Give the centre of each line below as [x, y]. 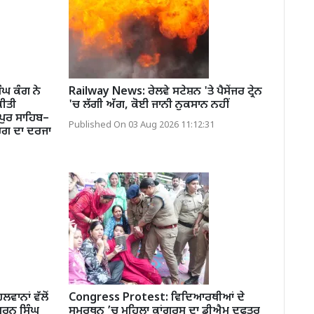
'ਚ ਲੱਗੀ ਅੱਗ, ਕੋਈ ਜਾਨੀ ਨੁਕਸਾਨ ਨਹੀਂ [149, 105]
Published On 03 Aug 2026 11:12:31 [141, 125]
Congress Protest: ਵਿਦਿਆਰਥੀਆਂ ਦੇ [156, 298]
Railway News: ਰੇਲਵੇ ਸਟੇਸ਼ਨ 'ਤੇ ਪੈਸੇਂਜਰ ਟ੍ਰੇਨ [165, 92]
